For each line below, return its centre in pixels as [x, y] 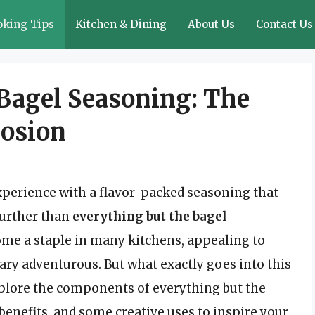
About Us [211, 24]
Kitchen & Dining [121, 24]
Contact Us [284, 24]
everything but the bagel [150, 217]
